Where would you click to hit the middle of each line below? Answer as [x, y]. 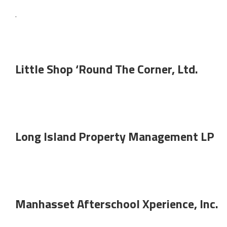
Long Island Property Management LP [115, 136]
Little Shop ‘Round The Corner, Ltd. [107, 69]
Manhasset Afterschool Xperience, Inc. [117, 204]
